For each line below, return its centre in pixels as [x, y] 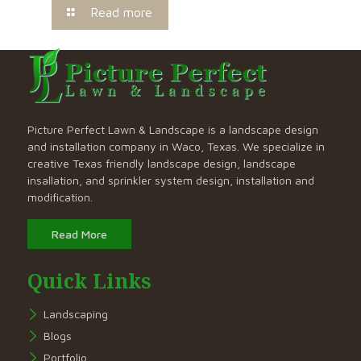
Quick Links [89, 280]
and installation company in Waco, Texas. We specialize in [176, 146]
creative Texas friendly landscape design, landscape [161, 163]
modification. [60, 197]
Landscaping [75, 313]
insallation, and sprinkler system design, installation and [170, 180]
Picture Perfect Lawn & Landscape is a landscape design [172, 129]
